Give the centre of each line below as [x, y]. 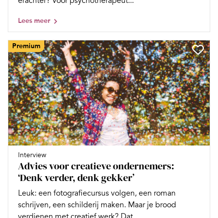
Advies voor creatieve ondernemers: [96, 166]
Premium [26, 46]
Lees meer [34, 20]
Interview [32, 155]
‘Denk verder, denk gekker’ [76, 178]
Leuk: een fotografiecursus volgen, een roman [97, 193]
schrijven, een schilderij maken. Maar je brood [97, 205]
